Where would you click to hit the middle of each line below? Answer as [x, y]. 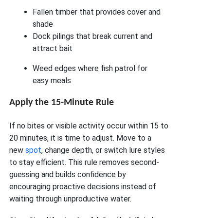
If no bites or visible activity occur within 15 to [89, 126]
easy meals [52, 80]
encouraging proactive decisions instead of [83, 187]
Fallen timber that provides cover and [97, 12]
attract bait [53, 48]
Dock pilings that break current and [93, 36]
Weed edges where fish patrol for [90, 68]
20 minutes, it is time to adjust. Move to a [81, 138]
